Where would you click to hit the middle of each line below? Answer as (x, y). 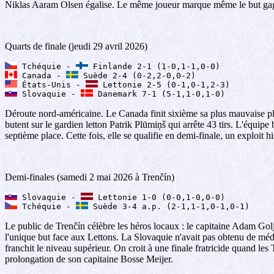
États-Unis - (51, 85)
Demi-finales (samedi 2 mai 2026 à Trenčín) (90, 177)
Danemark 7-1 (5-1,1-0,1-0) (159, 94)
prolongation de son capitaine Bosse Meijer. (89, 259)
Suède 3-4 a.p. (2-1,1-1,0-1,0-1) (169, 206)
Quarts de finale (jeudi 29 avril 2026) (76, 46)
